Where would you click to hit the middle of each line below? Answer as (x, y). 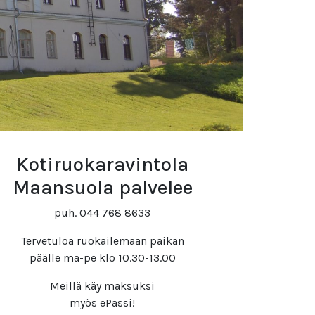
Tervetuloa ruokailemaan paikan (102, 241)
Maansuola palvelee (102, 187)
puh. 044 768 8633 (103, 213)
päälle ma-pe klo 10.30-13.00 (102, 258)
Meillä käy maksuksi (103, 286)
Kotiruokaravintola (103, 164)
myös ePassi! (103, 303)
